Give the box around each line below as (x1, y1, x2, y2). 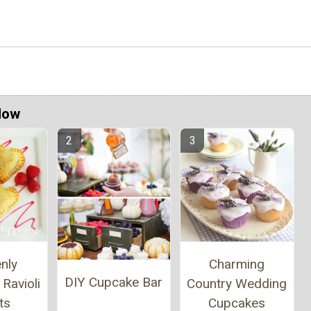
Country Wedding (187, 276, 287, 292)
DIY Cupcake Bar (65, 274, 163, 291)
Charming (209, 256, 265, 273)
